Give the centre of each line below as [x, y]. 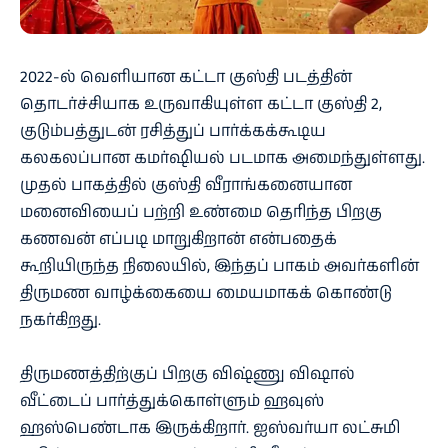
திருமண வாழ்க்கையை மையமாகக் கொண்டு [206, 293]
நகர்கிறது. [60, 320]
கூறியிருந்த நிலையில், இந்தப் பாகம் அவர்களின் [219, 266]
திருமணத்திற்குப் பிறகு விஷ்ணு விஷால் [187, 374]
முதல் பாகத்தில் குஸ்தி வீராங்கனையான [186, 185]
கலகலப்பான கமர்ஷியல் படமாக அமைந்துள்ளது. [222, 158]
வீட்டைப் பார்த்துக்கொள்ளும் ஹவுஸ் [172, 401]
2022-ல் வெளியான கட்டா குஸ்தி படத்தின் [186, 77]
